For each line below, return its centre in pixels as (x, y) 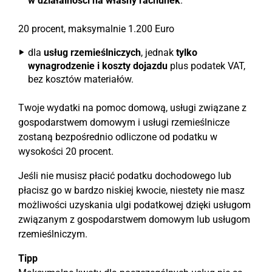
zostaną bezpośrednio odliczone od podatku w (118, 137)
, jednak (158, 53)
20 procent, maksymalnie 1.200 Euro (96, 29)
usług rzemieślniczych (92, 53)
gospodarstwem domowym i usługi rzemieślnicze (124, 122)
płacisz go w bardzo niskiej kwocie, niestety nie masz (131, 190)
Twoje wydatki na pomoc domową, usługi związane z (132, 108)
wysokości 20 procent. (66, 151)
